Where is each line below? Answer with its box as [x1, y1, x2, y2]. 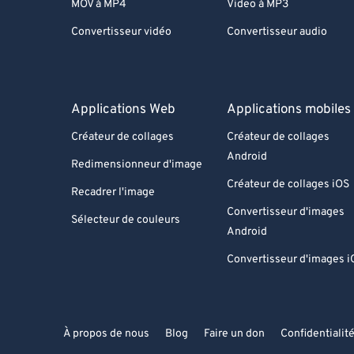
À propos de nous [63, 327, 149, 341]
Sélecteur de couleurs [71, 213, 180, 227]
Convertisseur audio [227, 25, 328, 39]
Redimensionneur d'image [71, 158, 202, 171]
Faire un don [204, 327, 265, 341]
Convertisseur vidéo [71, 25, 171, 39]
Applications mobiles [227, 101, 352, 119]
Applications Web [71, 101, 175, 119]
